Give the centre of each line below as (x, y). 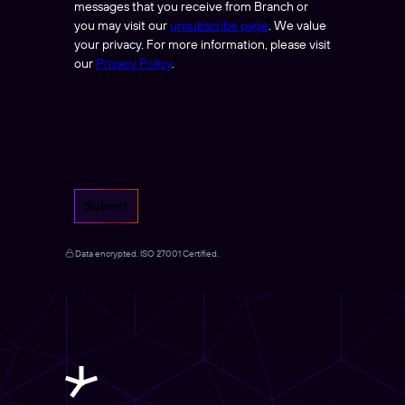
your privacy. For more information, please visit (202, 44)
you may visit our (122, 25)
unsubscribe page (219, 25)
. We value (297, 25)
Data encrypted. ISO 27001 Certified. (147, 253)
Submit (106, 206)
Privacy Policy (134, 63)
